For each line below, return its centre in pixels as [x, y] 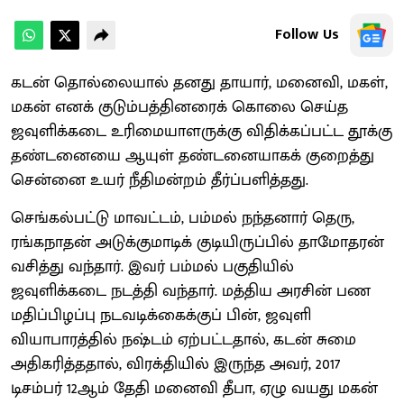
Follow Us [307, 34]
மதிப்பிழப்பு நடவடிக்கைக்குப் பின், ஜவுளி [161, 315]
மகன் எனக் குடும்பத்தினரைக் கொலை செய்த [179, 107]
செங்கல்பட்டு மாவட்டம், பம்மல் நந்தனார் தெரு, [183, 218]
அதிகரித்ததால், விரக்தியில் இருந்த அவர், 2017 [175, 364]
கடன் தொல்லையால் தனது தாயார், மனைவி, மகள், [199, 83]
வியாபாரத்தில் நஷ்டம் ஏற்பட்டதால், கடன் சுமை [184, 340]
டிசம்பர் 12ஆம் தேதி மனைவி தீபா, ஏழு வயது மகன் [194, 388]
